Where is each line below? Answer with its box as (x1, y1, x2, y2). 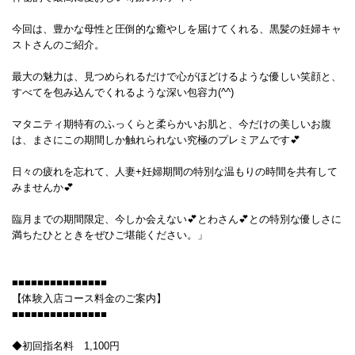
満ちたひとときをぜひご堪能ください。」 (12, 228, 208, 241)
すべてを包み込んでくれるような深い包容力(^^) (12, 86, 234, 98)
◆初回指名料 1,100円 (12, 339, 120, 352)
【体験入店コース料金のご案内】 (12, 292, 166, 304)
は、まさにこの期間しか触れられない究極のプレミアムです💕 (12, 133, 300, 146)
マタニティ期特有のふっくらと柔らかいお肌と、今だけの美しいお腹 (12, 117, 331, 130)
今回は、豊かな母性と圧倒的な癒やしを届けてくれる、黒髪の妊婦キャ (12, 22, 342, 35)
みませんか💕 (12, 181, 74, 193)
